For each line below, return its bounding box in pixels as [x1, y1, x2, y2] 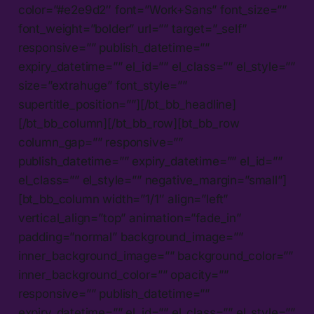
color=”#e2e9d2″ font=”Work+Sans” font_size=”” [18, 3, 287, 18]
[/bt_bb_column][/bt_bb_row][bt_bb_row [18, 116, 240, 131]
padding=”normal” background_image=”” [18, 230, 243, 245]
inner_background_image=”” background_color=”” [18, 249, 294, 264]
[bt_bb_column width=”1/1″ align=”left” [18, 192, 228, 207]
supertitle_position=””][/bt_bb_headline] [18, 97, 236, 112]
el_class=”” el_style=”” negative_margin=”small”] [18, 173, 287, 188]
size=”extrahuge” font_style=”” [18, 78, 187, 93]
